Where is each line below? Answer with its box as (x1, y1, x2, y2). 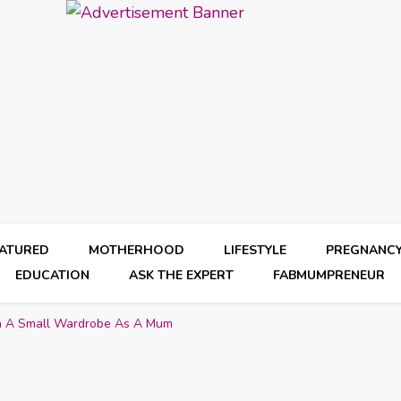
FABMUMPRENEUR (273, 267, 386, 284)
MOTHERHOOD (89, 242, 185, 259)
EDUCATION (15, 267, 90, 284)
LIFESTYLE (224, 242, 287, 259)
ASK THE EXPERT (129, 267, 235, 284)
